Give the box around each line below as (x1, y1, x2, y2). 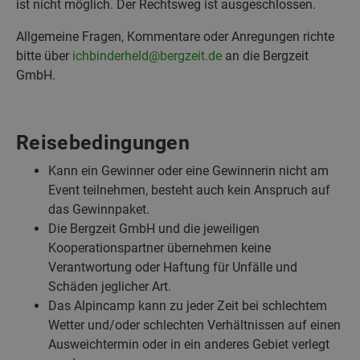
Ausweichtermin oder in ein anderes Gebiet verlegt (48, 336, 329, 352)
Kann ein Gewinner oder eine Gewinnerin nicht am (48, 162, 329, 178)
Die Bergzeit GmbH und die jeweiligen (48, 220, 260, 236)
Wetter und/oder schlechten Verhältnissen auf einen (48, 317, 341, 333)
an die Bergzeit (222, 47, 309, 63)
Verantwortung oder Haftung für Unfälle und (48, 259, 297, 275)
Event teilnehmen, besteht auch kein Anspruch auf (48, 182, 330, 198)
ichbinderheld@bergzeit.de (72, 47, 222, 63)
